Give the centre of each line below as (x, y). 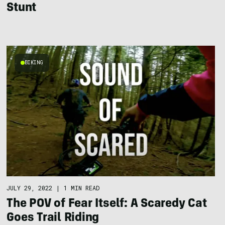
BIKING (34, 62)
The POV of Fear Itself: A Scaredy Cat (107, 204)
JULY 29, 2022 (30, 188)
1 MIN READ (82, 188)
